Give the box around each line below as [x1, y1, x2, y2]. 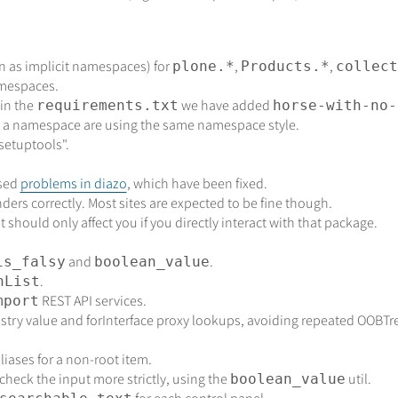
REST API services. [38, 291, 147, 311]
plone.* [171, 58, 235, 76]
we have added [178, 96, 273, 115]
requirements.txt [36, 97, 179, 115]
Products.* [240, 58, 330, 76]
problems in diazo [20, 174, 127, 194]
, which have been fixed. [126, 174, 267, 194]
